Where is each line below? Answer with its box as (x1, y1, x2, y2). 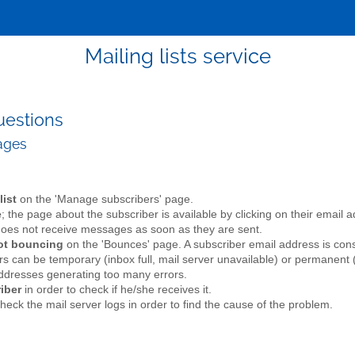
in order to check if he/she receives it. (21, 284, 212, 296)
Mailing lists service (84, 44, 271, 68)
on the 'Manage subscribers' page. (17, 193, 193, 206)
